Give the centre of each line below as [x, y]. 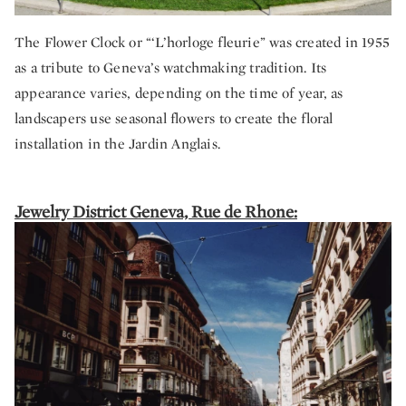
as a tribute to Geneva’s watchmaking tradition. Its [171, 67]
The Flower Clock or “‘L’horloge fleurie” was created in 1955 [203, 42]
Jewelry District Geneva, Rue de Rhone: [156, 211]
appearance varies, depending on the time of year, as [179, 92]
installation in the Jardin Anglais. [117, 143]
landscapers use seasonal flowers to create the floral [174, 118]
